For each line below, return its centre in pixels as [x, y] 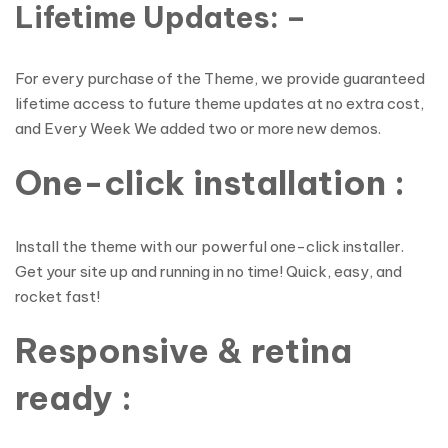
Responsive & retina [183, 350]
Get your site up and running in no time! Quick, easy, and [208, 271]
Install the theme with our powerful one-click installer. [209, 246]
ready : [73, 397]
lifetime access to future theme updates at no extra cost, [219, 103]
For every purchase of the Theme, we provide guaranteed [220, 78]
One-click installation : [210, 182]
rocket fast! [57, 296]
